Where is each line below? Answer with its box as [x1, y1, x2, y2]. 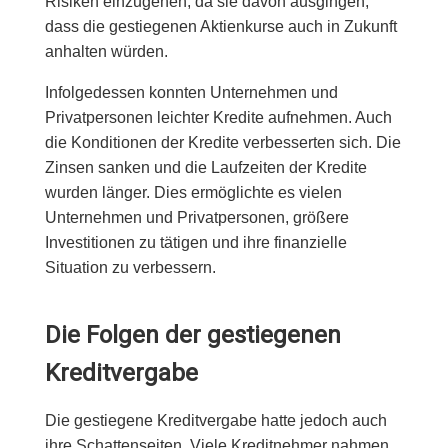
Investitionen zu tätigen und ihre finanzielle [44, 234, 347, 251]
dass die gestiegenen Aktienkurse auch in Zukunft [44, 18, 397, 35]
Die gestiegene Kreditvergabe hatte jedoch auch [44, 412, 387, 429]
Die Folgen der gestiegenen [44, 321, 341, 349]
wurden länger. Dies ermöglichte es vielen [44, 184, 342, 201]
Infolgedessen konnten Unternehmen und [44, 84, 338, 101]
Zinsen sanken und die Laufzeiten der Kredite [44, 159, 367, 176]
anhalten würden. [44, 43, 168, 60]
